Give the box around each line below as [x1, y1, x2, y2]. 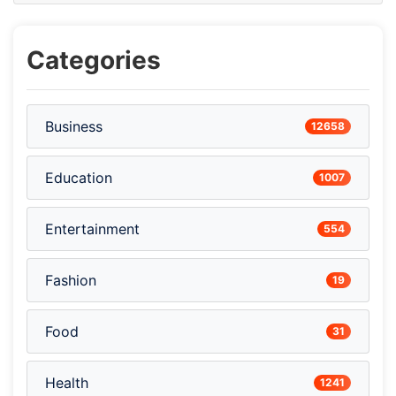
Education [45, 169, 112, 187]
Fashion [45, 271, 96, 289]
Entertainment [45, 220, 140, 238]
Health [45, 374, 88, 392]
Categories [27, 45, 161, 75]
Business [45, 118, 103, 135]
